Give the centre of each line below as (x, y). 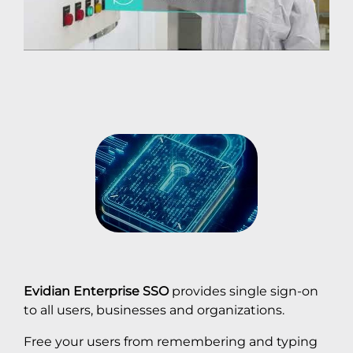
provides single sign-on (243, 290)
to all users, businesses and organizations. (154, 309)
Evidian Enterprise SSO (96, 290)
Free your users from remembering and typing (171, 341)
